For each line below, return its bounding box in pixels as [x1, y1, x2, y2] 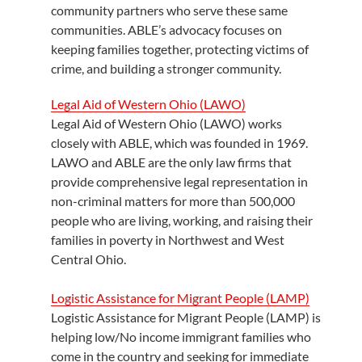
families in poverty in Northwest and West [50, 231, 284, 247]
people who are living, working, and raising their [50, 212, 313, 228]
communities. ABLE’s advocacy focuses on [50, 21, 282, 37]
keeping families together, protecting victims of [50, 40, 309, 57]
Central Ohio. [50, 250, 126, 267]
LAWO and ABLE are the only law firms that [50, 154, 292, 170]
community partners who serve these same [50, 2, 288, 18]
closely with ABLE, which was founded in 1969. [50, 134, 308, 150]
